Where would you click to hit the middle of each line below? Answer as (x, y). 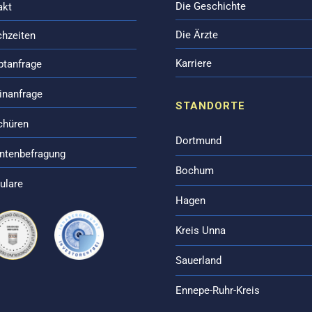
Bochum (194, 171)
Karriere (193, 64)
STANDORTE (210, 106)
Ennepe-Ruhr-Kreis (217, 290)
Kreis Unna (200, 231)
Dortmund (198, 141)
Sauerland (198, 260)
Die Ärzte (196, 35)
